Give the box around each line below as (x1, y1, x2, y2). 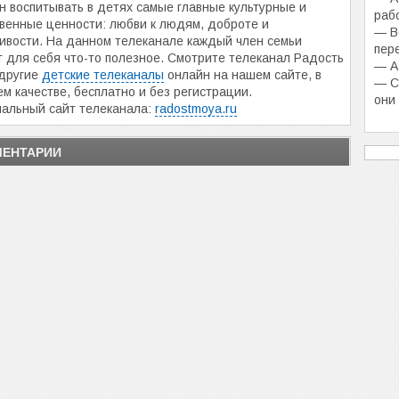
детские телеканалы (42, 68, 164, 82)
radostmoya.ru (155, 102, 237, 116)
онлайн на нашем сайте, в (164, 68, 322, 82)
